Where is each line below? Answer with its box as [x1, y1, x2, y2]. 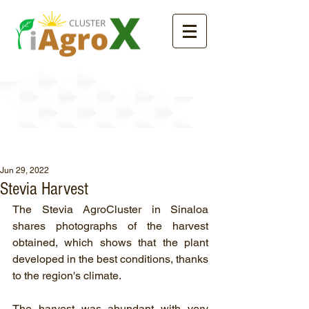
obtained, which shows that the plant [12, 236, 208, 249]
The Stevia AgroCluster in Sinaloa [12, 203, 208, 216]
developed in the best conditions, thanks [12, 252, 208, 266]
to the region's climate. [12, 269, 121, 282]
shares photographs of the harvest [12, 219, 208, 232]
